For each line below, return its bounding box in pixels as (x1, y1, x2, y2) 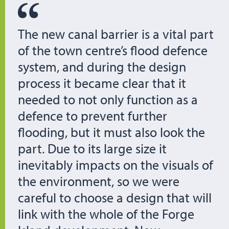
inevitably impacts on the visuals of (18, 156, 213, 173)
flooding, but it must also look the (18, 123, 205, 141)
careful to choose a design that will (18, 189, 212, 206)
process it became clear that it (18, 74, 186, 91)
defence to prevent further (18, 107, 167, 124)
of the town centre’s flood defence (18, 41, 208, 59)
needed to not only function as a (18, 90, 198, 108)
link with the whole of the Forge (18, 205, 194, 222)
